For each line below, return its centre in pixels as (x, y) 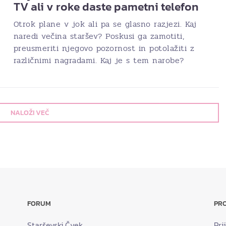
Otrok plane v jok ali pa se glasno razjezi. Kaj (105, 24)
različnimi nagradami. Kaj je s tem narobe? (99, 60)
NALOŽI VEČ (30, 113)
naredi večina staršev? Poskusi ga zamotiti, (99, 36)
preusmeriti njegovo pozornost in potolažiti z (104, 48)
